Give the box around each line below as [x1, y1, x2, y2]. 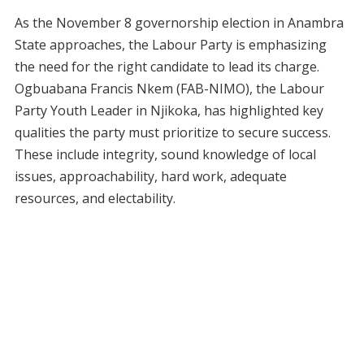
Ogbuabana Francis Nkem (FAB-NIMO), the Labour [14, 79, 324, 97]
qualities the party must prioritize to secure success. [14, 123, 331, 141]
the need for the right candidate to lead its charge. [14, 57, 319, 76]
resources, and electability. [14, 188, 175, 207]
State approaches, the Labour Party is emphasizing [14, 35, 327, 54]
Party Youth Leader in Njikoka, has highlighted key [14, 101, 323, 119]
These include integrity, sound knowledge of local [14, 145, 316, 163]
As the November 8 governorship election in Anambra [14, 13, 344, 32]
